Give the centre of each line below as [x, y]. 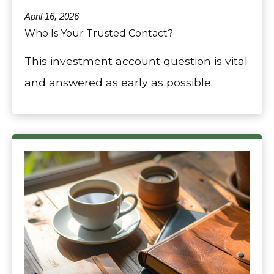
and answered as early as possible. [119, 82]
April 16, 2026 [52, 16]
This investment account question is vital [136, 61]
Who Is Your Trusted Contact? [99, 33]
